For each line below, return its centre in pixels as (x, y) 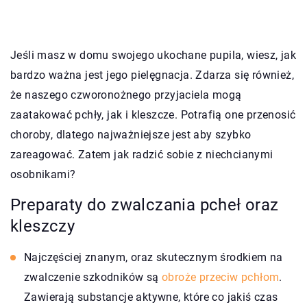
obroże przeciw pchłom (221, 277)
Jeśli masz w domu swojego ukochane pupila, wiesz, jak (153, 55)
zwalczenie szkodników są (93, 277)
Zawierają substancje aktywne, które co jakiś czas (151, 297)
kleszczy (43, 226)
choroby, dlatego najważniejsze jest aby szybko (131, 134)
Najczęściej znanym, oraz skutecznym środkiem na (153, 257)
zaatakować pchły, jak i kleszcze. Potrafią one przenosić (153, 114)
